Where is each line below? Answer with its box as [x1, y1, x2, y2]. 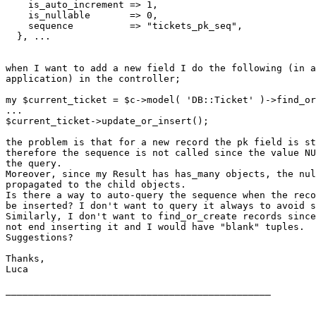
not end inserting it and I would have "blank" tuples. [6, 221, 305, 233]
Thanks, [6, 253, 45, 265]
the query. [6, 158, 62, 169]
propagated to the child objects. [6, 179, 186, 190]
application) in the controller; [6, 73, 181, 85]
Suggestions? [6, 232, 73, 243]
